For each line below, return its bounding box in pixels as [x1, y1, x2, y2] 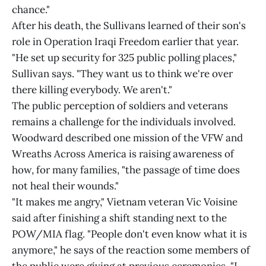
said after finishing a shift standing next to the [12, 211, 227, 224]
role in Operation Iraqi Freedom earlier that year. [12, 35, 239, 48]
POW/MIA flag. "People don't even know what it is [12, 227, 247, 240]
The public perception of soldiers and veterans [12, 99, 228, 112]
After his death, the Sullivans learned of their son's [12, 19, 246, 32]
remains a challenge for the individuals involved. [12, 115, 236, 128]
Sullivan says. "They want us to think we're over [12, 67, 233, 80]
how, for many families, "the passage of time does [12, 163, 240, 176]
